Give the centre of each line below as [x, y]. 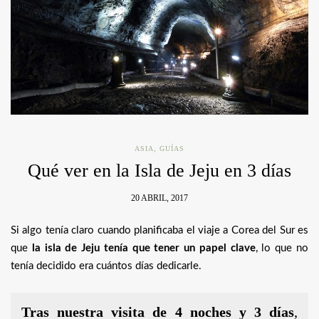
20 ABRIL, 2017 [159, 198]
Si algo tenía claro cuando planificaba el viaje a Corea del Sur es [159, 231]
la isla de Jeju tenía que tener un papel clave [143, 249]
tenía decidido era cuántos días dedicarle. [106, 266]
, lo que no [282, 249]
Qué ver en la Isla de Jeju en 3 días [159, 171]
